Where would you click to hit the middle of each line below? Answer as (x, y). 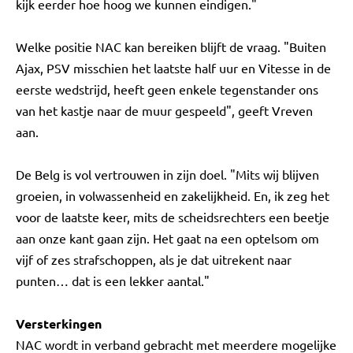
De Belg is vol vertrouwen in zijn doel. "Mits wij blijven (167, 174)
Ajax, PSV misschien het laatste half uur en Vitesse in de (173, 68)
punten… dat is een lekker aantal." (113, 281)
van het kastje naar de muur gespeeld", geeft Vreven (164, 110)
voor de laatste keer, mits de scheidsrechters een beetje (173, 217)
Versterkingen (59, 323)
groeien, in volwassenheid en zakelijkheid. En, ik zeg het (173, 195)
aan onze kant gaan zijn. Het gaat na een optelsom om (167, 238)
